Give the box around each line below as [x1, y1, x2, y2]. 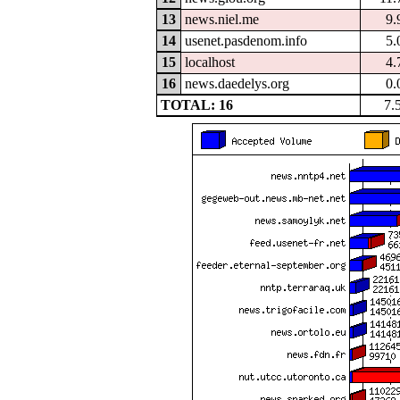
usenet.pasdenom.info [185, 33, 308, 49]
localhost [185, 54, 236, 71]
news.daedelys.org [185, 76, 290, 92]
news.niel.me [185, 12, 260, 28]
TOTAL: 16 [161, 97, 234, 113]
